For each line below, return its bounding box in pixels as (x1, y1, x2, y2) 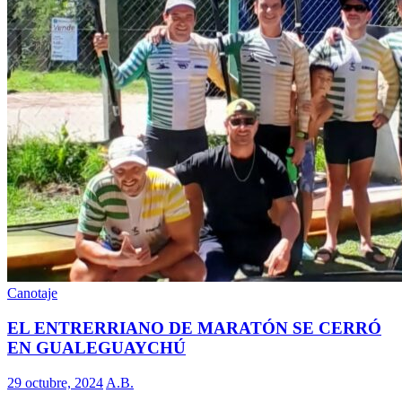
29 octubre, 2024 (7, 374, 103, 390)
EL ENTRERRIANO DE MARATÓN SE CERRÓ (7, 318, 381, 337)
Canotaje (7, 285, 57, 301)
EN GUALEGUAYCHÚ (7, 337, 186, 357)
